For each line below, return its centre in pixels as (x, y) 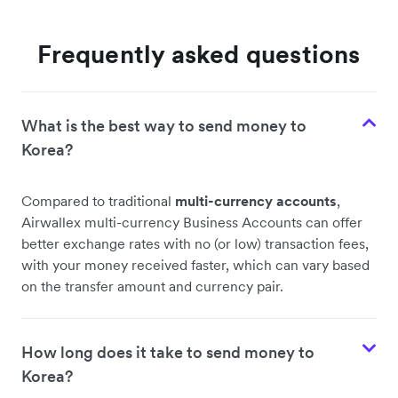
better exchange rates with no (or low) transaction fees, (195, 244)
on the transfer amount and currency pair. (152, 287)
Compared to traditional (98, 201)
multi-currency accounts (256, 201)
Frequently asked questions (199, 55)
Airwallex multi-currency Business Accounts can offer (192, 223)
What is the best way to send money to (164, 126)
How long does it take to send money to (168, 353)
